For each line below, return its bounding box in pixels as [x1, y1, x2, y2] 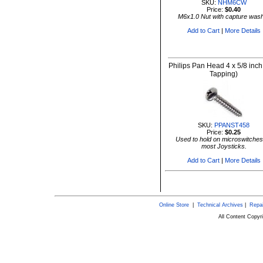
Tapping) [210, 70, 238, 78]
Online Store [159, 202, 189, 208]
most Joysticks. [201, 143, 247, 150]
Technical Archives [197, 202, 243, 208]
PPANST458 [214, 122, 249, 129]
